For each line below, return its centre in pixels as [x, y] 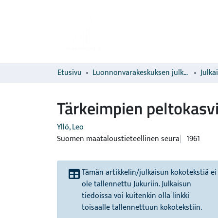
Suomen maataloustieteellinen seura [118, 139]
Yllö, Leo [70, 127]
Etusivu [70, 73]
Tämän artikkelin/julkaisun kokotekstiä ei [149, 173]
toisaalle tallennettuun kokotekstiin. [142, 208]
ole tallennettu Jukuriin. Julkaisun [136, 184]
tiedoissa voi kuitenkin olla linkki [136, 196]
